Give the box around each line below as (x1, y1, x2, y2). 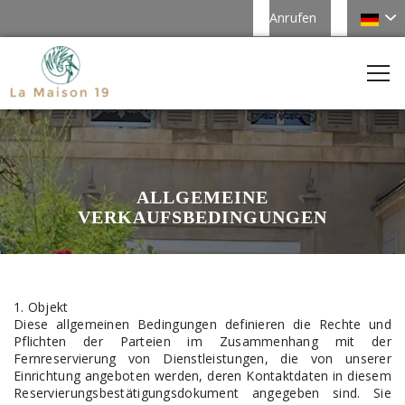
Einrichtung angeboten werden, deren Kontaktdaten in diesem (14, 367, 391, 384)
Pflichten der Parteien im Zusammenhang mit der (14, 333, 391, 350)
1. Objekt (14, 298, 69, 316)
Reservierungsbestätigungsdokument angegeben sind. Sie (14, 384, 391, 401)
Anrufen (268, 9, 317, 26)
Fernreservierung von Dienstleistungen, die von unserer (14, 350, 391, 367)
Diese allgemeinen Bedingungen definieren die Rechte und (14, 316, 391, 333)
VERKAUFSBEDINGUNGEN (78, 207, 327, 227)
